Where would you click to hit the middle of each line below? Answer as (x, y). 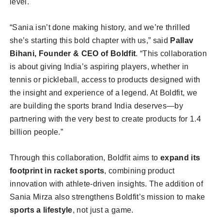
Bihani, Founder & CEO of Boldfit (73, 54)
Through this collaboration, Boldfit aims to (85, 158)
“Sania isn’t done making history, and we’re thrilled (100, 27)
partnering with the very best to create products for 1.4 (105, 119)
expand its (180, 158)
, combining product (139, 171)
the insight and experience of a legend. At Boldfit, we (104, 93)
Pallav (182, 40)
